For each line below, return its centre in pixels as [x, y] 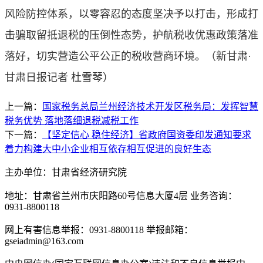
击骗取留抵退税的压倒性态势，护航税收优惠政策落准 [131, 35]
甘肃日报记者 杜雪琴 [54, 77]
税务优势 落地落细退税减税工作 [72, 121]
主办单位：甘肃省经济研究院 [66, 172]
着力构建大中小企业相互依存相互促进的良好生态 [108, 149]
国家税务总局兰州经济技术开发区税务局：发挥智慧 [150, 107]
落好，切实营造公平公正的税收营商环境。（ [110, 56]
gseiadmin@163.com [44, 241]
